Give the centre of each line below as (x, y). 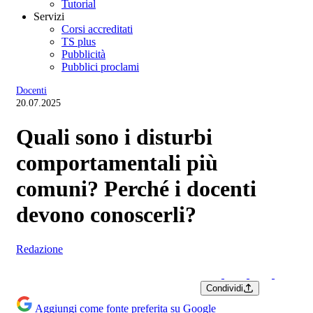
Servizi (49, 16)
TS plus (79, 42)
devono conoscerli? (106, 215)
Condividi (225, 288)
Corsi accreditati (97, 29)
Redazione (39, 249)
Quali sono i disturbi (114, 137)
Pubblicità (83, 54)
